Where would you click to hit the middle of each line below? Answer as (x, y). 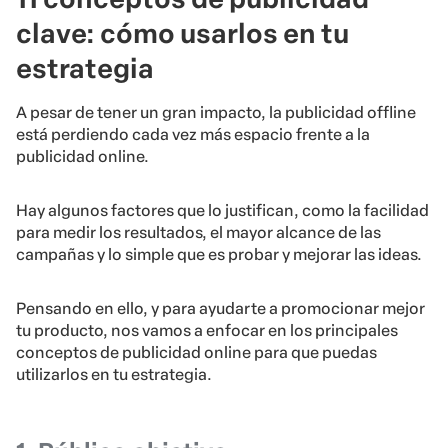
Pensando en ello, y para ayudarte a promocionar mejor (220, 309)
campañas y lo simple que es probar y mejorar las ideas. (219, 255)
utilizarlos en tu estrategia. (114, 375)
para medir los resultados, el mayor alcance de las (198, 233)
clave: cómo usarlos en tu (182, 34)
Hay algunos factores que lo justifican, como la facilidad (222, 211)
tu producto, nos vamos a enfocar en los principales (207, 331)
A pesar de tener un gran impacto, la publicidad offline (216, 113)
